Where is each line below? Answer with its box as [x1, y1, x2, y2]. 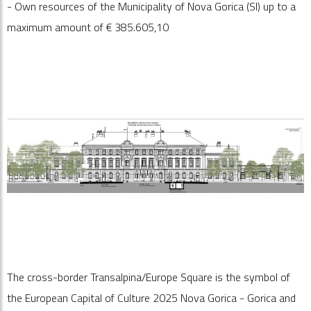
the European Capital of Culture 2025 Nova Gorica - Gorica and [7, 289, 296, 306]
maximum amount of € [7, 19, 115, 35]
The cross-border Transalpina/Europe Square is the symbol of [7, 269, 290, 285]
